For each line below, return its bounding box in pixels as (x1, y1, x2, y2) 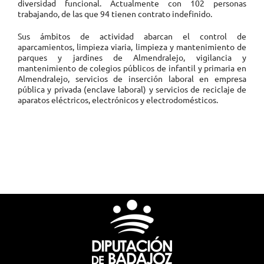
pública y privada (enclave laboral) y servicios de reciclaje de (17, 84, 247, 94)
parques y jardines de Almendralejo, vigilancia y (17, 52, 247, 62)
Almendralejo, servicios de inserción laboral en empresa (17, 73, 247, 84)
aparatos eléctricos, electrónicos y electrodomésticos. (17, 94, 218, 105)
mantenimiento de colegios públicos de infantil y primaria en (17, 62, 247, 73)
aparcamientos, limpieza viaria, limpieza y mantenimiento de (17, 41, 247, 52)
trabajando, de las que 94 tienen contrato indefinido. (17, 8, 212, 19)
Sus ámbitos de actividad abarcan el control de (17, 31, 247, 41)
